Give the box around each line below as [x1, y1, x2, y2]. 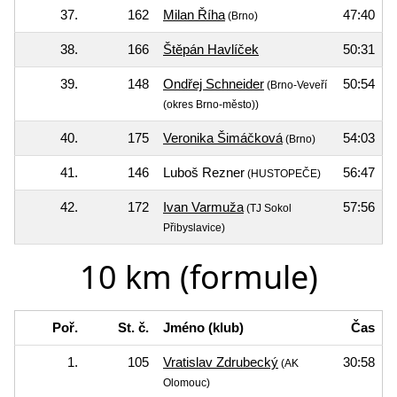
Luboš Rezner [163, 164, 245, 180]
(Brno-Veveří [264, 78, 327, 91]
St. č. [118, 319, 149, 335]
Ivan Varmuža [163, 198, 244, 214]
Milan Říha [163, 6, 225, 22]
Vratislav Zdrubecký [163, 354, 278, 370]
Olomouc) [163, 376, 210, 389]
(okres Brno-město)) [163, 97, 259, 111]
